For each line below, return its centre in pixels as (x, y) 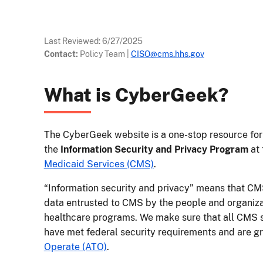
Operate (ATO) (75, 247)
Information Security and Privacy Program (154, 150)
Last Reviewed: (73, 41)
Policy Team (102, 54)
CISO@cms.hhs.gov (167, 54)
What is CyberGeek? (136, 95)
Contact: (61, 54)
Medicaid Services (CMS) (99, 164)
